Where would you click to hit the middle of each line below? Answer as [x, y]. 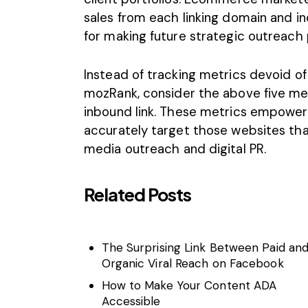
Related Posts [137, 194]
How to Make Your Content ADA [189, 285]
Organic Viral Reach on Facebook [192, 264]
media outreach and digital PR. [175, 148]
